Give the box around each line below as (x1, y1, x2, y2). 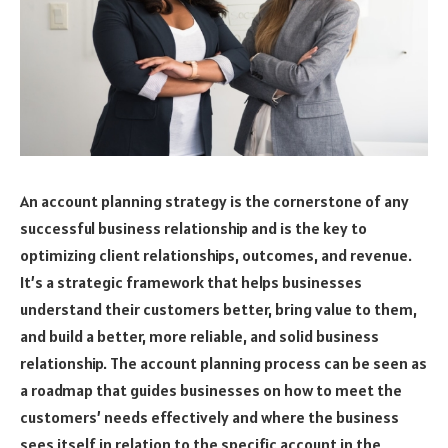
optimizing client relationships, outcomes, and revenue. (20, 244, 412, 265)
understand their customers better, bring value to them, (20, 298, 417, 319)
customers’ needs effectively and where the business (20, 406, 399, 427)
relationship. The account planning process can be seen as (20, 352, 427, 373)
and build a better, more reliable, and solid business (20, 325, 379, 346)
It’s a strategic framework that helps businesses (20, 271, 362, 292)
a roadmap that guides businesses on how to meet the (20, 379, 402, 400)
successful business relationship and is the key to (20, 217, 367, 238)
